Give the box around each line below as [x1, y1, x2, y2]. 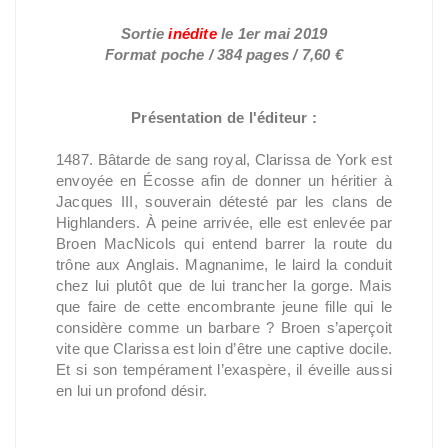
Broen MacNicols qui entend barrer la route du [56, 234, 392, 252]
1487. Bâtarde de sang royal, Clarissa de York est [56, 150, 392, 168]
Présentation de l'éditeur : [131, 108, 317, 126]
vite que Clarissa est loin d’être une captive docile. [56, 339, 392, 357]
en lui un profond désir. [56, 381, 208, 399]
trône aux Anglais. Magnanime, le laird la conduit [56, 255, 392, 273]
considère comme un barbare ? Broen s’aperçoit [56, 318, 392, 336]
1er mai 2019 [237, 24, 328, 42]
